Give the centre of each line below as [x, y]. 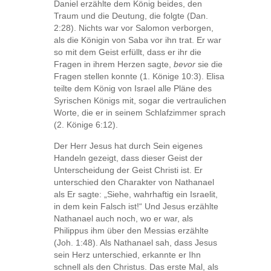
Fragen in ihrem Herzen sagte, [114, 64]
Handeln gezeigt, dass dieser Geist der [128, 158]
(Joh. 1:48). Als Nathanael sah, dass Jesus [135, 242]
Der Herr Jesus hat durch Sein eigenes [128, 145]
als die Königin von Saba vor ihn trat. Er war [138, 40]
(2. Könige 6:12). [86, 124]
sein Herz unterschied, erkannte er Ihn [127, 254]
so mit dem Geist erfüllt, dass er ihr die [128, 52]
